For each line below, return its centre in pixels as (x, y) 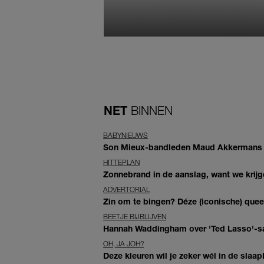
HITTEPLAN (121, 163)
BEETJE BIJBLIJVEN (135, 217)
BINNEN (152, 111)
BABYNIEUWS (126, 136)
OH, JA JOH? (123, 244)
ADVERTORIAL (126, 190)
